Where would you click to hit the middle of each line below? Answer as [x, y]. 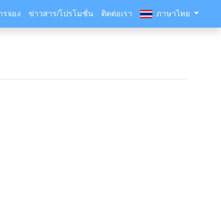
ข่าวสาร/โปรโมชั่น [61, 14]
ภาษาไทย [174, 14]
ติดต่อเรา [117, 14]
